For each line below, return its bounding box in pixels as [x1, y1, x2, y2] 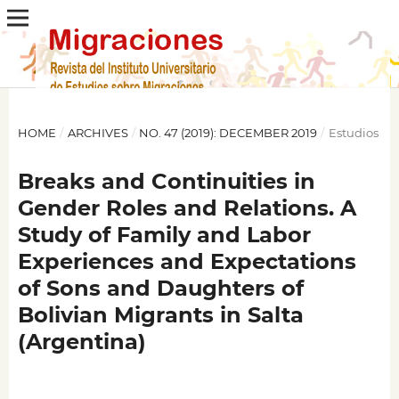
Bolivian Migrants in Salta [17, 301, 304, 328]
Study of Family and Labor [17, 221, 311, 248]
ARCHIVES [67, 125, 128, 140]
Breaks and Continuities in [17, 167, 315, 194]
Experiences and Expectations [17, 248, 356, 274]
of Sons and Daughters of [17, 274, 304, 301]
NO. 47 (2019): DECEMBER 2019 [139, 125, 318, 140]
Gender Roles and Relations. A [17, 194, 356, 221]
